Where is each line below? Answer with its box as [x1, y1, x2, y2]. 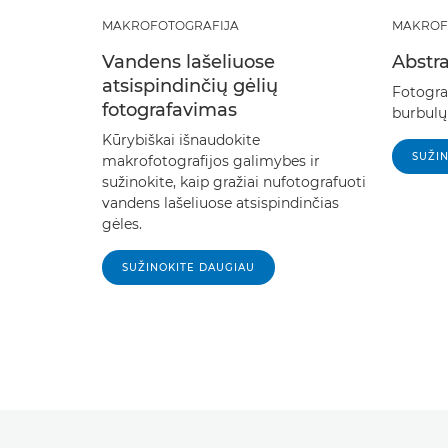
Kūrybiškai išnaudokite [102, 130, 260, 149]
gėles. [102, 214, 142, 233]
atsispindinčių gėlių [102, 74, 278, 97]
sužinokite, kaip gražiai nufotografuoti [102, 172, 366, 191]
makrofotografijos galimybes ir [102, 151, 320, 170]
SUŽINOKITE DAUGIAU [122, 260, 255, 274]
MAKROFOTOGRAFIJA [102, 17, 239, 33]
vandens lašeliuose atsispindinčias [102, 193, 339, 212]
